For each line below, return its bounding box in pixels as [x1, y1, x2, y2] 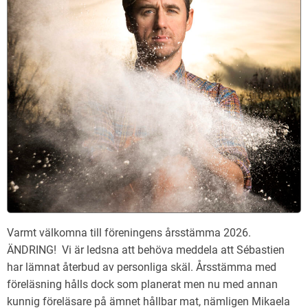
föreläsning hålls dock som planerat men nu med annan [7, 278, 278, 291]
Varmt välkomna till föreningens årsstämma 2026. [7, 226, 251, 240]
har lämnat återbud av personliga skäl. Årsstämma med [7, 261, 276, 274]
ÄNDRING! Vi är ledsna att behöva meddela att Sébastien [7, 243, 285, 257]
